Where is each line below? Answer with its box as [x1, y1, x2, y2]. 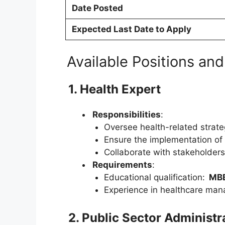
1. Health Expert [68, 81, 161, 96]
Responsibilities [92, 109, 161, 120]
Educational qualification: [103, 172, 207, 182]
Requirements [92, 159, 152, 170]
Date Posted [71, 3, 123, 14]
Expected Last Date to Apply [71, 24, 191, 35]
